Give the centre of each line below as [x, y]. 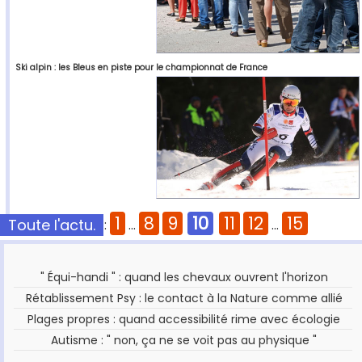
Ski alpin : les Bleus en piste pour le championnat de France [141, 68]
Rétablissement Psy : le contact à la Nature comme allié [184, 299]
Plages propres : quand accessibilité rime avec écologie [184, 320]
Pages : [86, 225]
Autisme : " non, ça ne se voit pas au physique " [184, 341]
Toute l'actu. [52, 225]
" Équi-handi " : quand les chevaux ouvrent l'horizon [184, 278]
